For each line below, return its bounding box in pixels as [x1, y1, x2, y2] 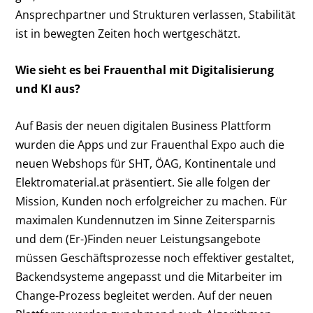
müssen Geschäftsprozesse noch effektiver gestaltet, [15, 249, 295, 265]
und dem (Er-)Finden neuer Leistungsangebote [15, 231, 261, 247]
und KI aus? [15, 81, 81, 97]
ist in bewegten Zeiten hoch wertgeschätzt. [15, 25, 241, 41]
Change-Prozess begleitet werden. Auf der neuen [15, 287, 273, 303]
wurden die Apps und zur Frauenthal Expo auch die [15, 136, 285, 152]
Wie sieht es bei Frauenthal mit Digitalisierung [15, 62, 275, 78]
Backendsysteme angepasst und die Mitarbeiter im [15, 268, 283, 284]
